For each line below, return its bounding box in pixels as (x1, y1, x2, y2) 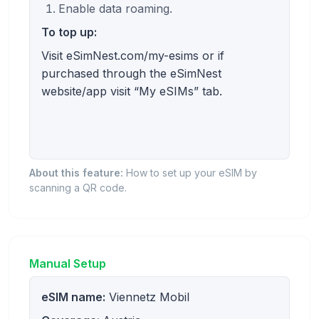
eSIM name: (41, 289, 105, 304)
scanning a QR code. (29, 181, 127, 194)
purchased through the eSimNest (41, 66, 221, 80)
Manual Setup (29, 256, 106, 271)
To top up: (41, 24, 97, 39)
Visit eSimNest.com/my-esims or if (41, 48, 224, 63)
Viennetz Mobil (105, 289, 189, 304)
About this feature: (29, 166, 123, 179)
